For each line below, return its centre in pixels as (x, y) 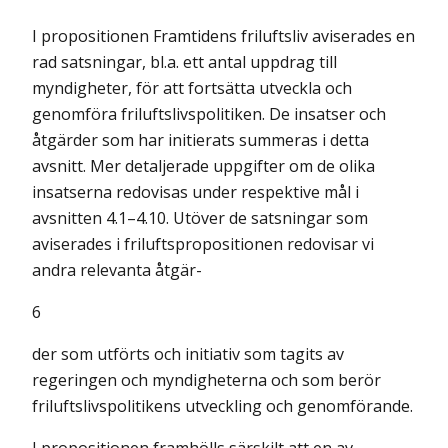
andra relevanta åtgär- (117, 270)
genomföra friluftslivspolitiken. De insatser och (209, 114)
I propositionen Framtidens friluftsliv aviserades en (223, 36)
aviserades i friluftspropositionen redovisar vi (203, 244)
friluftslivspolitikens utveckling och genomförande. (222, 406)
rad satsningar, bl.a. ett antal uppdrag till (184, 62)
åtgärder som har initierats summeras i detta (200, 140)
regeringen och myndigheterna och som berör (206, 380)
